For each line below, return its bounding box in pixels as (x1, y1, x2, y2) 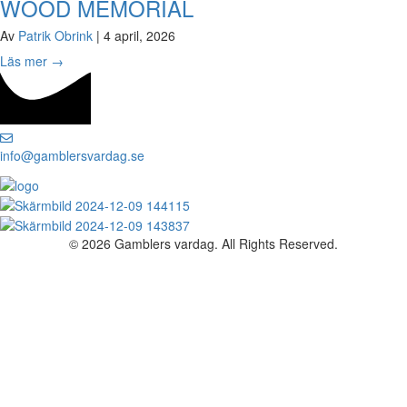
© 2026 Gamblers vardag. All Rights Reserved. (69, 234, 338, 253)
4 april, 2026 (104, 26, 175, 45)
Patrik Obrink (18, 26, 96, 45)
